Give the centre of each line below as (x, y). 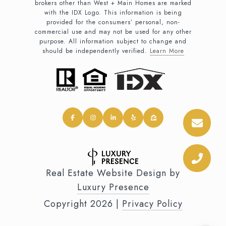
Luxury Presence (113, 187)
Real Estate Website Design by (113, 173)
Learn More (167, 51)
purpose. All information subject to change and (113, 41)
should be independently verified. (96, 51)
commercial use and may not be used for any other (113, 32)
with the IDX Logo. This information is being (113, 12)
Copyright (67, 204)
